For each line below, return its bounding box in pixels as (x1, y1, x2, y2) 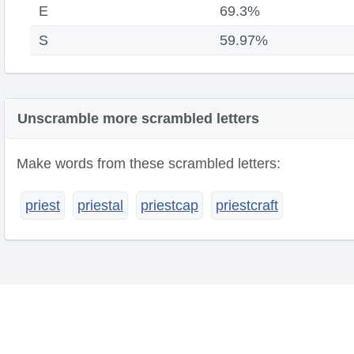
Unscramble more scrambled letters (17, 111, 259, 126)
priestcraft (216, 198, 278, 213)
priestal (77, 198, 123, 213)
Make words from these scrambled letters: (17, 156, 281, 171)
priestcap (141, 198, 198, 213)
